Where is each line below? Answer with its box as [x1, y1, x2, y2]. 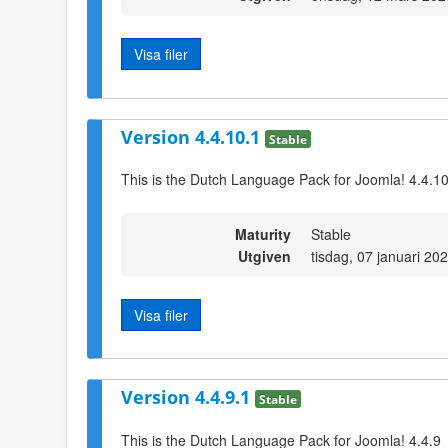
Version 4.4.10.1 [121, 124, 265, 149]
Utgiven [238, 245, 291, 266]
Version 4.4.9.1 [121, 385, 255, 410]
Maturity [235, 223, 291, 244]
